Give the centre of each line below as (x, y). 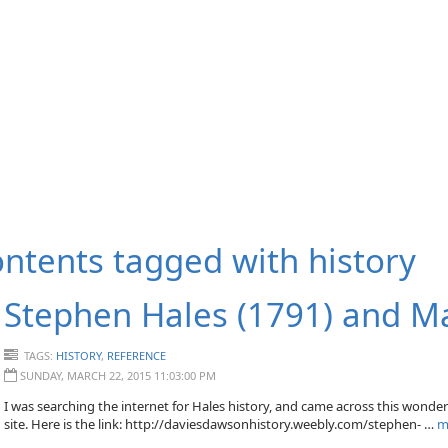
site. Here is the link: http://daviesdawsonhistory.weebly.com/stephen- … (220, 424)
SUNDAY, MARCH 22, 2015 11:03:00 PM (118, 375)
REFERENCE (136, 355)
